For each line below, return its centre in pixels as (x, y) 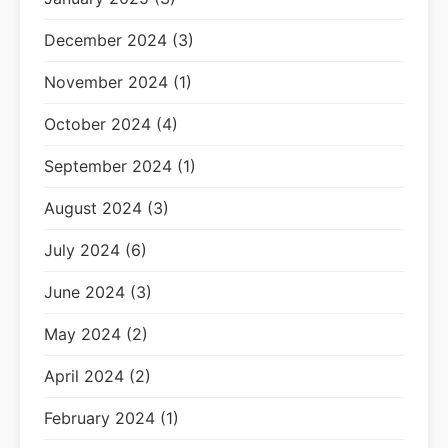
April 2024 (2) (97, 376)
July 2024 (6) (95, 250)
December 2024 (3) (119, 40)
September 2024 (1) (120, 166)
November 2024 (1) (118, 82)
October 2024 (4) (111, 124)
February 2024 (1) (111, 418)
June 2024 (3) (98, 292)
